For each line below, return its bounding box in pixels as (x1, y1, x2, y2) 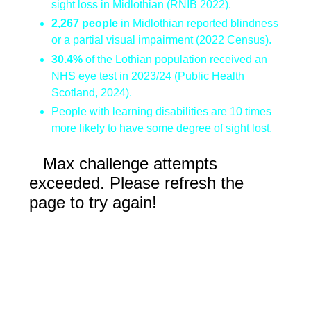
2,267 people (51, 17, 118, 30)
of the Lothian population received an (83, 53, 267, 65)
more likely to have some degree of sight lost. (51, 121, 272, 134)
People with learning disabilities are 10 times (51, 105, 271, 117)
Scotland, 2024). (51, 86, 132, 99)
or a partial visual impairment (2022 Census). (51, 34, 271, 47)
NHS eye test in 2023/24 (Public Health (51, 69, 244, 82)
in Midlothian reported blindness (118, 17, 278, 30)
